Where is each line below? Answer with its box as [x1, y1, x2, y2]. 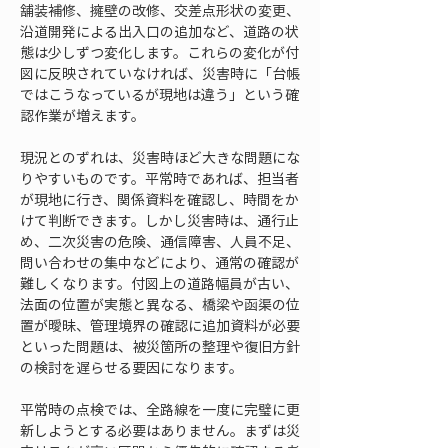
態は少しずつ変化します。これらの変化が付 [20, 42, 299, 62]
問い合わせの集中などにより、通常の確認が [20, 252, 299, 272]
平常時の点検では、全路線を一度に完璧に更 [20, 399, 300, 419]
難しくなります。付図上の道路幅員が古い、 [20, 273, 299, 293]
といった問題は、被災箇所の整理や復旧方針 [20, 336, 300, 356]
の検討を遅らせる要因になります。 [20, 357, 243, 377]
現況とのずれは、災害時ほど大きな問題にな [20, 147, 300, 167]
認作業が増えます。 [20, 105, 145, 125]
